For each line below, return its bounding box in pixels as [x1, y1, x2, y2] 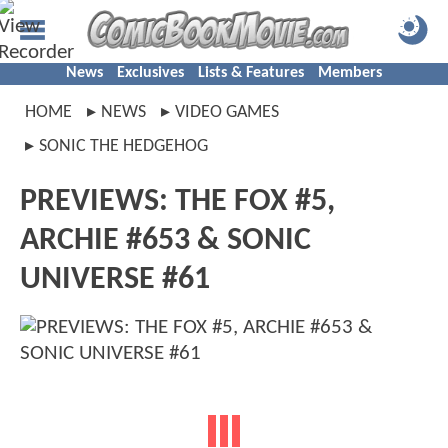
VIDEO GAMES [175, 103, 279, 122]
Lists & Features [198, 65, 304, 81]
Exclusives [117, 65, 184, 81]
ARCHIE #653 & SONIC [20, 225, 311, 257]
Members [318, 65, 382, 81]
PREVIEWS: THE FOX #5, [20, 186, 335, 218]
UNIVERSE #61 [20, 264, 210, 296]
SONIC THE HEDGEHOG [39, 137, 208, 156]
